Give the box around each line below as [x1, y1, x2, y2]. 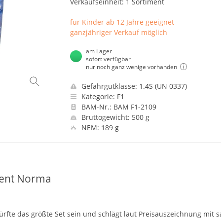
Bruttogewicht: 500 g [79, 112, 149, 122]
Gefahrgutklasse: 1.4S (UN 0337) [79, 81, 187, 91]
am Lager [85, 47, 112, 55]
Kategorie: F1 [79, 92, 124, 101]
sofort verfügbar [85, 55, 131, 63]
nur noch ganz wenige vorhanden [85, 63, 177, 71]
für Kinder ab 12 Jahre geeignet [70, 17, 174, 27]
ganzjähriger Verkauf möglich [70, 28, 167, 37]
